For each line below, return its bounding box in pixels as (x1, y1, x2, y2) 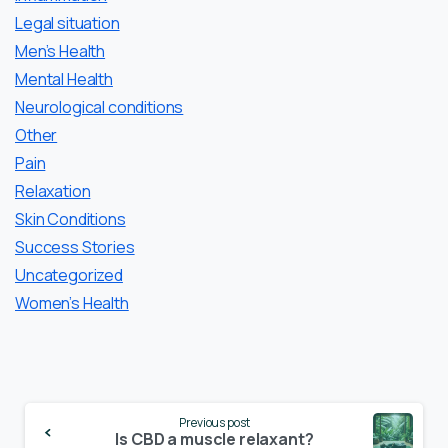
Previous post (179, 414, 250, 432)
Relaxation (15, 180, 91, 203)
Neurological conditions (15, 96, 184, 119)
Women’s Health (15, 292, 129, 315)
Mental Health (15, 68, 113, 91)
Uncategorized (15, 264, 123, 287)
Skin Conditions (15, 208, 126, 231)
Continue (14, 390, 134, 431)
